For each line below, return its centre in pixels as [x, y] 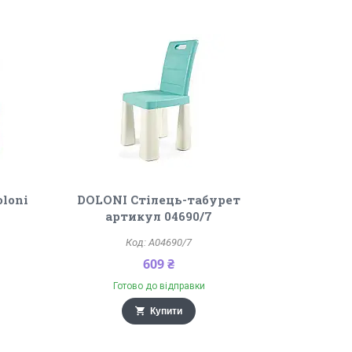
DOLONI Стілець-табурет [159, 200]
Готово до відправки [159, 286]
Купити [167, 311]
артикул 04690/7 [159, 216]
